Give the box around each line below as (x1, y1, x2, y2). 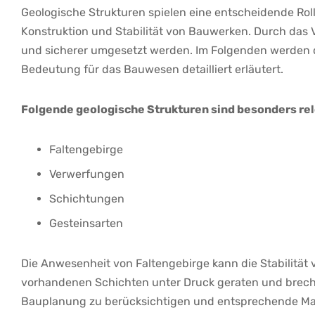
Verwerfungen (49, 167, 124, 181)
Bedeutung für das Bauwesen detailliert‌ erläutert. (21, 63, 283, 77)
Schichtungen (49, 192, 124, 206)
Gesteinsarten (49, 217, 123, 231)
